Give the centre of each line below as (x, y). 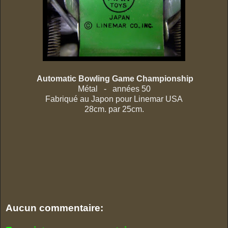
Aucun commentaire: (54, 208)
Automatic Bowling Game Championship (115, 79)
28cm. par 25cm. (114, 109)
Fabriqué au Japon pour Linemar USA (114, 99)
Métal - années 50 (114, 89)
